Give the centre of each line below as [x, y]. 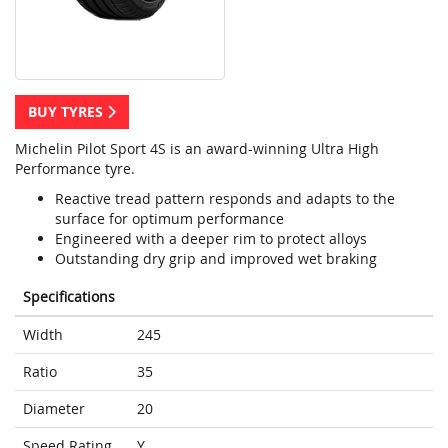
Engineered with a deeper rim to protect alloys [211, 239]
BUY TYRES [67, 112]
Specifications [69, 297]
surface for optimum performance [169, 219]
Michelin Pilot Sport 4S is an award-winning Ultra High [197, 149]
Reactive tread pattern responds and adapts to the [225, 199]
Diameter [54, 409]
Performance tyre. [75, 169]
